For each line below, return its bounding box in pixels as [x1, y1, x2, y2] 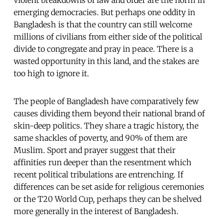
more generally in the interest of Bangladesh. [14, 206, 178, 216]
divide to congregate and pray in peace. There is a [14, 44, 193, 54]
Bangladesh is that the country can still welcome [14, 19, 192, 29]
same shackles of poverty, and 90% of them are [14, 132, 187, 143]
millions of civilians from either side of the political [14, 31, 202, 42]
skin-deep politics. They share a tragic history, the [14, 120, 198, 131]
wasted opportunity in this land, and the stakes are [14, 56, 199, 66]
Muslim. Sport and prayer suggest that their [14, 145, 175, 155]
